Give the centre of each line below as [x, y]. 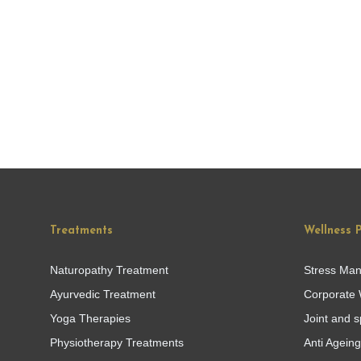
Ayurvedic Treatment [103, 294]
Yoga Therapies [90, 318]
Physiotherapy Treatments [117, 342]
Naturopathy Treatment [109, 270]
